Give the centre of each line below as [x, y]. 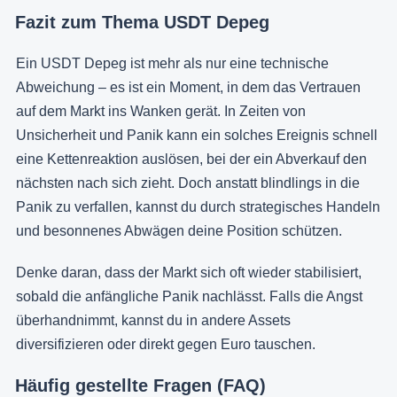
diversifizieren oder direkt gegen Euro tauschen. [166, 344]
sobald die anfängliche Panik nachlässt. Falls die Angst [189, 296]
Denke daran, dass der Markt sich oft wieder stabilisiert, [189, 272]
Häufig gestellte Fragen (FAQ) [140, 385]
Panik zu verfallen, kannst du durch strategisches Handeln [198, 206]
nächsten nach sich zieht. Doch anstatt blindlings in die [188, 183]
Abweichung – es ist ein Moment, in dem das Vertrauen [188, 87]
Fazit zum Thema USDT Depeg [142, 22]
